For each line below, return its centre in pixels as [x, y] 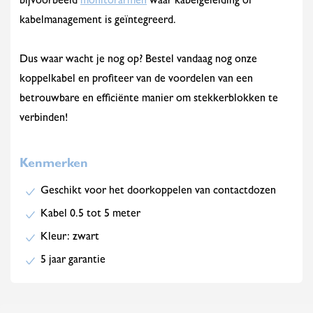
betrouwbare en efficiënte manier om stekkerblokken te [149, 99]
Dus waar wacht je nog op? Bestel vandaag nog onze [138, 60]
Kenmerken [54, 165]
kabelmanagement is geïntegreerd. [98, 21]
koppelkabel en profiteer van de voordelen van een [136, 80]
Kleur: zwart [70, 238]
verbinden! [44, 119]
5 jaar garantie [73, 261]
